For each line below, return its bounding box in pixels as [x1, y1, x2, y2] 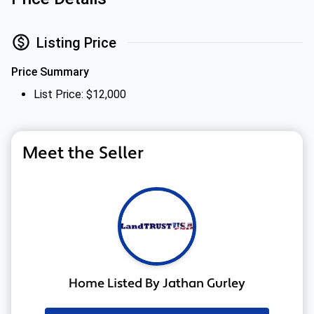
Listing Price [36, 34, 116, 51]
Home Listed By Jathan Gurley [69, 275, 245, 292]
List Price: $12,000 [34, 88, 126, 101]
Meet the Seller [22, 142, 144, 164]
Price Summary [11, 65, 89, 78]
